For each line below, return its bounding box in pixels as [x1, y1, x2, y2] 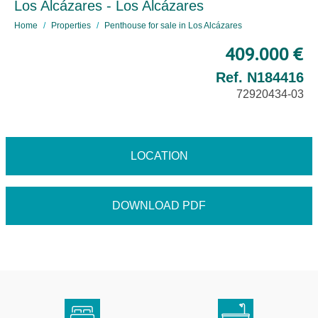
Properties [51, 21, 91, 31]
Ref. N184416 [216, 70, 304, 85]
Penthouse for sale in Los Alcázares [104, 21, 242, 31]
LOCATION [130, 150, 188, 162]
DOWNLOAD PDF [112, 199, 206, 212]
